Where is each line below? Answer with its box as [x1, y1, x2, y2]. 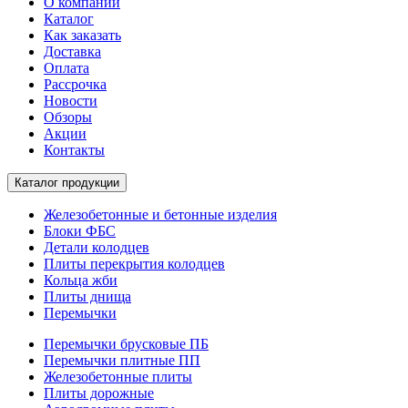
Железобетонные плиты [44, 368, 192, 384]
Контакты [44, 141, 105, 158]
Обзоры [44, 108, 92, 125]
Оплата [44, 59, 89, 76]
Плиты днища [44, 288, 131, 304]
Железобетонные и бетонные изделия [44, 206, 277, 222]
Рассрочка [44, 76, 107, 92]
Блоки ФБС [44, 222, 116, 239]
